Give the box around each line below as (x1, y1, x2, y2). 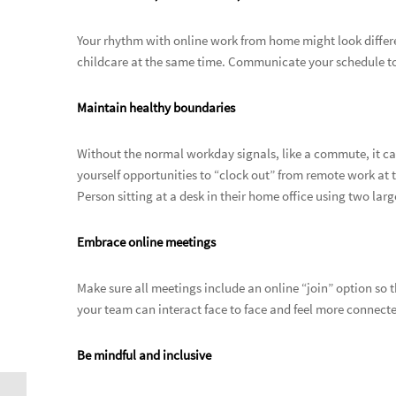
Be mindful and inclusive (77, 346, 211, 363)
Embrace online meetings (77, 232, 216, 250)
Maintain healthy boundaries (77, 98, 235, 116)
